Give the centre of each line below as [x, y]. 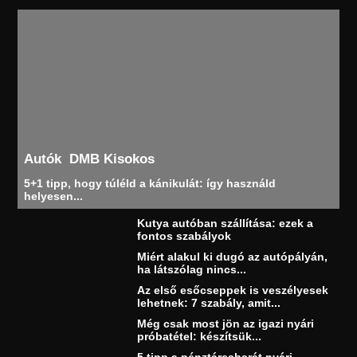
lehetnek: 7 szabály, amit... [209, 303]
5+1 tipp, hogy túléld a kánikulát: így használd [150, 184]
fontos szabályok [184, 236]
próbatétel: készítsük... [200, 337]
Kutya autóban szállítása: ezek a [226, 224]
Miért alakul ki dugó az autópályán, [233, 257]
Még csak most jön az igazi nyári [226, 324]
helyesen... [54, 196]
